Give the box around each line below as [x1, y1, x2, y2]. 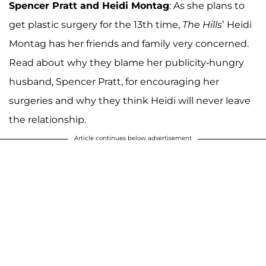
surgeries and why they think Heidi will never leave [9, 94, 251, 106]
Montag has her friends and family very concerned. [9, 37, 249, 49]
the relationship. [9, 113, 86, 125]
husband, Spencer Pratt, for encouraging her [9, 75, 219, 87]
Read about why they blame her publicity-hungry [9, 56, 244, 68]
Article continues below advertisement [74, 134, 192, 142]
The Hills [182, 18, 222, 30]
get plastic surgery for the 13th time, [9, 18, 182, 30]
